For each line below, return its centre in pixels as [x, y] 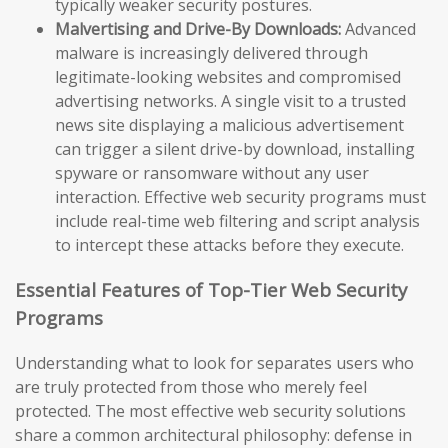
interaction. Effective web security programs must [240, 197]
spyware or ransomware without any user [212, 173]
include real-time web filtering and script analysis [237, 221]
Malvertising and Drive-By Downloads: [198, 29]
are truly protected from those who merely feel [191, 386]
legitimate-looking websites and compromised [228, 77]
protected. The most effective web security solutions [210, 410]
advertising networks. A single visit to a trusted [230, 101]
